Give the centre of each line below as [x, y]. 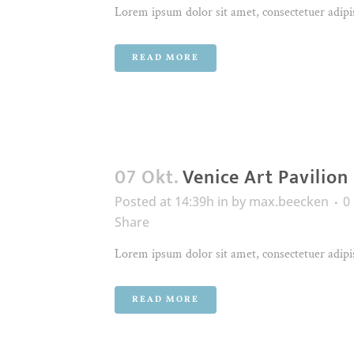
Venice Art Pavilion [265, 178]
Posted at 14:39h [164, 201]
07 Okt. [146, 178]
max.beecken [289, 201]
